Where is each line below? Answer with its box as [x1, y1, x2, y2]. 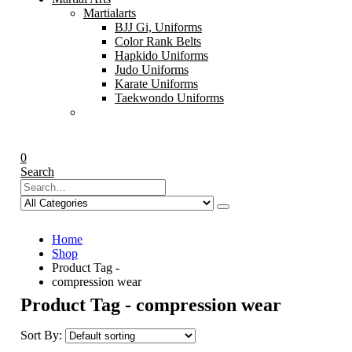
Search [20, 165, 54, 179]
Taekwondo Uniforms [114, 91, 224, 105]
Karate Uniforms [114, 77, 198, 91]
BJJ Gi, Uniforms [114, 20, 202, 35]
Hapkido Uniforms [114, 49, 208, 63]
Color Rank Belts [114, 35, 201, 49]
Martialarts [82, 6, 136, 20]
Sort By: [20, 328, 65, 343]
